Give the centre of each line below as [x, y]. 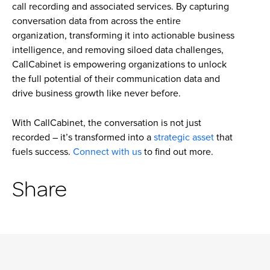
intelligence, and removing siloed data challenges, [118, 50]
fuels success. [42, 152]
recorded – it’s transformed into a [82, 137]
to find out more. [177, 152]
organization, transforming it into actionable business [123, 36]
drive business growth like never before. [98, 93]
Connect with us [107, 152]
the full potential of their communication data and [116, 79]
